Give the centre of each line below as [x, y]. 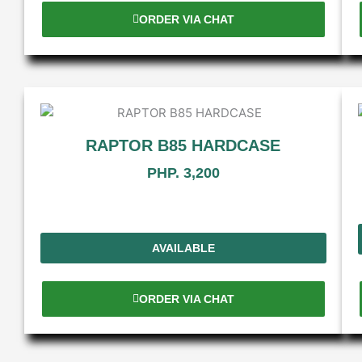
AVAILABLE [183, 248]
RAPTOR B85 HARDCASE [183, 145]
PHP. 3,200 [183, 173]
